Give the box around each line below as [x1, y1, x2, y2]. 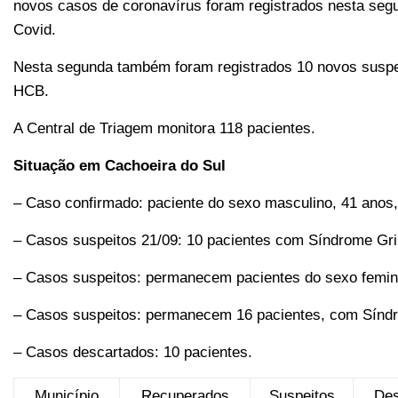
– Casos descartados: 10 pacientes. [13, 344, 252, 361]
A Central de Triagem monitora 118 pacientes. [13, 120, 315, 137]
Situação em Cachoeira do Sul [13, 157, 226, 174]
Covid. [13, 21, 56, 38]
